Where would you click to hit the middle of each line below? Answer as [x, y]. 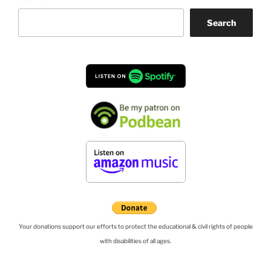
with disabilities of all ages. [135, 240]
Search [221, 22]
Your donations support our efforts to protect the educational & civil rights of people [135, 226]
